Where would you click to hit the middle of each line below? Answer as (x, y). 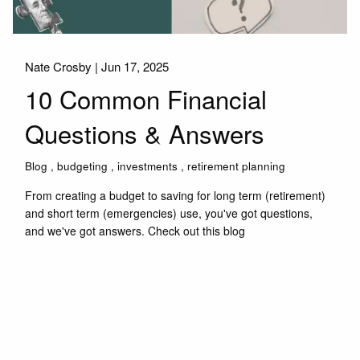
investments (148, 166)
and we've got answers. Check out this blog (135, 230)
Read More (62, 276)
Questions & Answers (145, 133)
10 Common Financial (146, 99)
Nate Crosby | (63, 66)
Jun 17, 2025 (135, 66)
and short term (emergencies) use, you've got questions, (169, 213)
